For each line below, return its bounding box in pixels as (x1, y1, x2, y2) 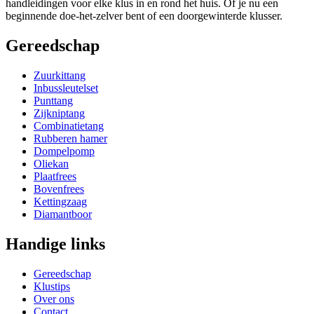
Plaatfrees (34, 170, 76, 182)
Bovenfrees (34, 182, 84, 195)
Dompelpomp (34, 144, 95, 157)
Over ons (34, 292, 74, 305)
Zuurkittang (34, 69, 86, 81)
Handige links (6, 234, 105, 253)
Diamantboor (34, 207, 92, 220)
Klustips (34, 280, 70, 292)
